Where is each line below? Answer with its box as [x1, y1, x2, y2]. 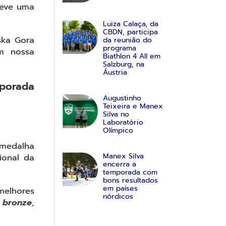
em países [102, 183, 138, 194]
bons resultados [102, 175, 158, 186]
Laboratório [102, 117, 143, 128]
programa [102, 42, 136, 53]
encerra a [102, 158, 136, 169]
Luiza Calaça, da [102, 18, 158, 29]
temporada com [102, 166, 157, 178]
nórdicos [102, 191, 133, 202]
